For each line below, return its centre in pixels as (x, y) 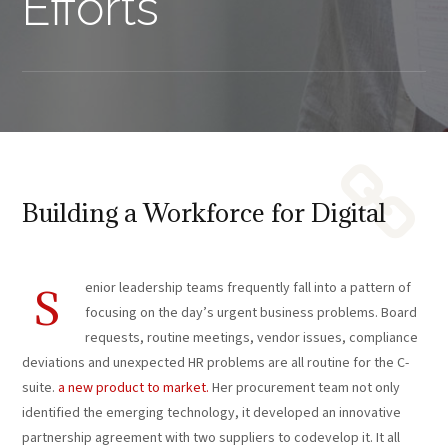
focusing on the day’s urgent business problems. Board (251, 313)
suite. (40, 388)
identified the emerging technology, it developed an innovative (212, 413)
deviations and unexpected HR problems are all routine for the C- (216, 363)
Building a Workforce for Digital (204, 212)
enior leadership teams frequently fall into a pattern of (248, 288)
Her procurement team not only (305, 388)
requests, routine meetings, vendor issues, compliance (252, 338)
